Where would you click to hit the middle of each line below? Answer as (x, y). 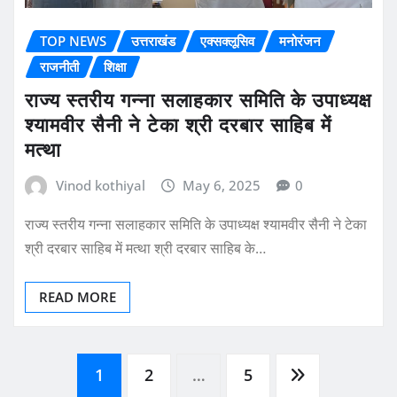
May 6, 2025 (222, 185)
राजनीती (59, 67)
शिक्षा (115, 67)
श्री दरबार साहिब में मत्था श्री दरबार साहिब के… (145, 248)
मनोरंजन (300, 41)
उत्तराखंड (153, 41)
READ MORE (78, 296)
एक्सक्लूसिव (227, 41)
